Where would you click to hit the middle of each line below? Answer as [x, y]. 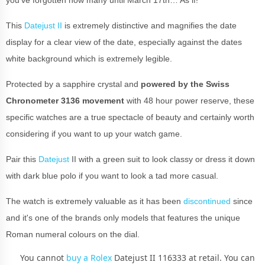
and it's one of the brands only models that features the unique [123, 217]
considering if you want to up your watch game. [95, 133]
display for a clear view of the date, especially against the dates [124, 42]
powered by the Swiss [185, 84]
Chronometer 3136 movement [66, 100]
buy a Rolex [89, 257]
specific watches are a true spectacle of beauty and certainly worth [130, 117]
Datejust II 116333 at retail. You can [183, 257]
